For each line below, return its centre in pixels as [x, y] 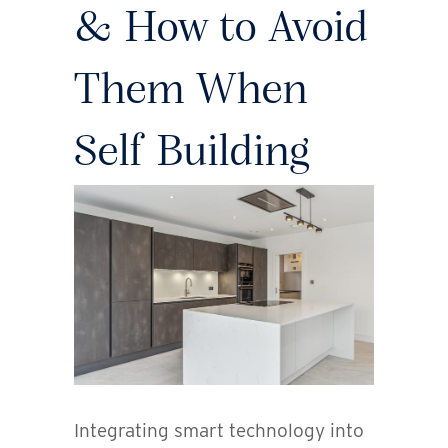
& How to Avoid [221, 30]
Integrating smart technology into [219, 431]
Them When [191, 92]
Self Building [192, 154]
